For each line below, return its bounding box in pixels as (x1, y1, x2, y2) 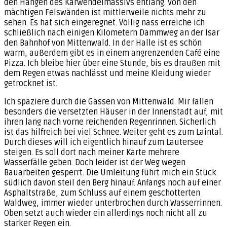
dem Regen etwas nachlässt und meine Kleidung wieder (4, 68, 211, 79)
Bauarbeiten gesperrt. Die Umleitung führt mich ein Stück (4, 167, 216, 178)
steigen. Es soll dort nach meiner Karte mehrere (4, 147, 179, 158)
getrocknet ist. (4, 78, 57, 89)
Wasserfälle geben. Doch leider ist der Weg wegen (4, 157, 185, 168)
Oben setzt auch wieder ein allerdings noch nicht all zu (4, 208, 207, 218)
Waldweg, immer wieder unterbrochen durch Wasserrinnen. (4, 198, 222, 208)
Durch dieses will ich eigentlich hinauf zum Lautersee (4, 137, 203, 147)
